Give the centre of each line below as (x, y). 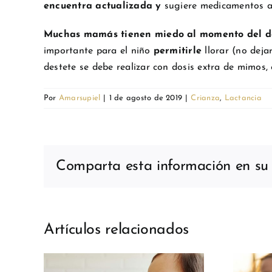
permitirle (178, 51)
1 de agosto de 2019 (146, 98)
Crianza (206, 98)
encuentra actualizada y (103, 6)
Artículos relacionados (116, 230)
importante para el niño (99, 51)
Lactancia (243, 98)
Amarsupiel (80, 98)
